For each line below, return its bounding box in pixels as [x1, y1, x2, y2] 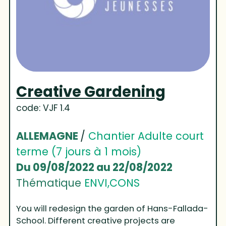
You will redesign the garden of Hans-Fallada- [16, 202, 209, 214]
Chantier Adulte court [88, 128, 204, 143]
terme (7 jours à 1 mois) [16, 144, 142, 159]
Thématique [16, 175, 85, 190]
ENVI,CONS [84, 175, 140, 190]
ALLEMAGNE [16, 128, 81, 143]
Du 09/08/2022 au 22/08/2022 [16, 159, 173, 175]
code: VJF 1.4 [16, 101, 71, 114]
